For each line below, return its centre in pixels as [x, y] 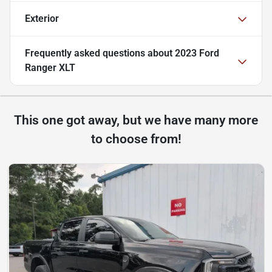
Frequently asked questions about [100, 53]
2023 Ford [197, 53]
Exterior [42, 19]
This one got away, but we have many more [136, 121]
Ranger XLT [50, 68]
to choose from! [136, 139]
